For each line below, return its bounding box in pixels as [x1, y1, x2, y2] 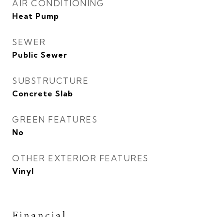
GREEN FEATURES [12, 114, 97, 124]
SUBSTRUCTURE [12, 76, 89, 86]
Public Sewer [12, 50, 67, 60]
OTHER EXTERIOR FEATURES [12, 153, 149, 163]
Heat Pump [12, 11, 59, 21]
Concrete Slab [12, 89, 73, 98]
